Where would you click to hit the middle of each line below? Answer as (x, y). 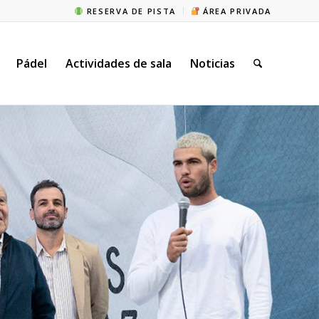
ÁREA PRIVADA (235, 11)
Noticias (212, 63)
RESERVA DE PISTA (130, 11)
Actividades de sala (118, 63)
